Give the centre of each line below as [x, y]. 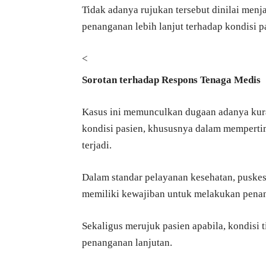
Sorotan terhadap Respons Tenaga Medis [171, 80]
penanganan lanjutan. [127, 242]
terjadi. [97, 145]
